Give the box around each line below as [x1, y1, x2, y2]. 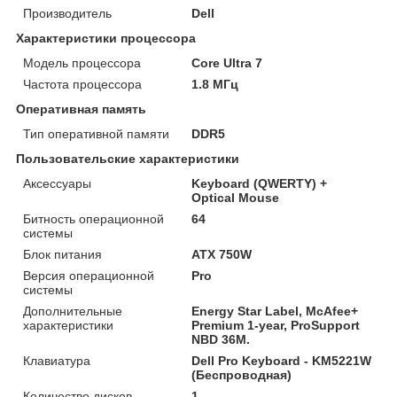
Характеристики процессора [16, 30, 196, 45]
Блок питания [23, 246, 102, 261]
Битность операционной [23, 211, 164, 226]
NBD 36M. [191, 331, 251, 346]
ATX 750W [191, 246, 253, 261]
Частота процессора [23, 76, 142, 91]
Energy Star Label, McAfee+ [191, 303, 359, 318]
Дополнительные [23, 303, 122, 318]
